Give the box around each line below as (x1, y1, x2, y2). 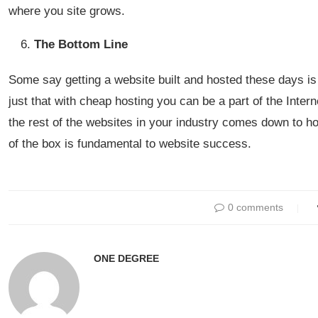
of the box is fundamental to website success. (9, 137, 251, 150)
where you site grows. (9, 4, 125, 18)
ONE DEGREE (94, 253, 159, 264)
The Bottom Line (34, 38, 128, 51)
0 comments (227, 202, 283, 213)
